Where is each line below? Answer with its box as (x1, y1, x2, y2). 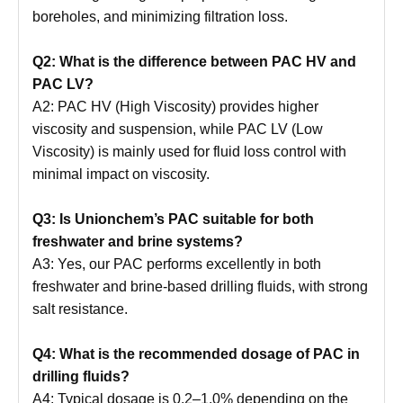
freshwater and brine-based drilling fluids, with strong (32, 279, 368, 294)
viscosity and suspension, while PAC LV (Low (32, 121, 323, 137)
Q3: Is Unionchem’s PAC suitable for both (32, 211, 314, 227)
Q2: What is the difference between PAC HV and (32, 54, 356, 69)
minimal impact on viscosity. (32, 166, 210, 182)
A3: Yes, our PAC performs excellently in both (32, 256, 321, 272)
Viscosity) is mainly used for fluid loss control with (32, 144, 346, 159)
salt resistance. (32, 301, 128, 317)
